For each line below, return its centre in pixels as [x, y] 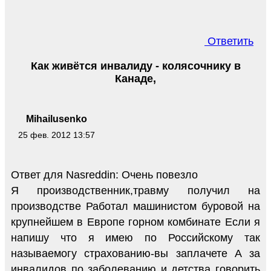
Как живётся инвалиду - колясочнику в [135, 66]
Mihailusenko [56, 119]
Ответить [229, 41]
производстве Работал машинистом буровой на [135, 206]
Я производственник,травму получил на [135, 190]
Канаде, [135, 79]
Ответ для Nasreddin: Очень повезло [104, 175]
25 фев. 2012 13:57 [56, 135]
